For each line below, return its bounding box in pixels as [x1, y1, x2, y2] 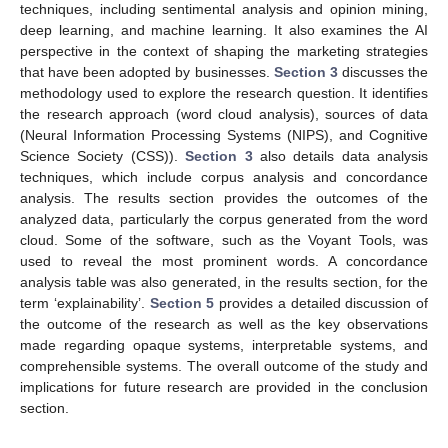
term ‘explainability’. [20, 294, 150, 311]
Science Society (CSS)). [20, 147, 186, 164]
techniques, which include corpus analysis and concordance [20, 168, 428, 185]
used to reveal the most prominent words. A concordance [20, 252, 428, 269]
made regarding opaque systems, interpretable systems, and [20, 336, 428, 353]
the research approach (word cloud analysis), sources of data [20, 105, 428, 122]
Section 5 [149, 294, 215, 311]
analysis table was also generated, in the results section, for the [20, 273, 428, 290]
